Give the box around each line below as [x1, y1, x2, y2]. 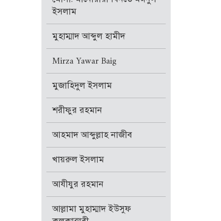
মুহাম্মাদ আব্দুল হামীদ [52, 31, 125, 42]
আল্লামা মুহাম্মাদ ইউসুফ [52, 203, 131, 215]
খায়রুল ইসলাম [52, 154, 104, 165]
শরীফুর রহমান [52, 105, 102, 116]
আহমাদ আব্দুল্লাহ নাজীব [52, 129, 132, 141]
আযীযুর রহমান [52, 179, 104, 190]
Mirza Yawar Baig [52, 55, 116, 67]
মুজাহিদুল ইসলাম [52, 80, 112, 91]
